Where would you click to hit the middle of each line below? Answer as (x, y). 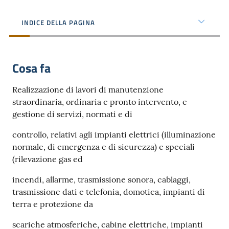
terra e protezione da (53, 204)
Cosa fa (31, 68)
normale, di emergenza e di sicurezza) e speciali (104, 147)
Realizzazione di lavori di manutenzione (88, 89)
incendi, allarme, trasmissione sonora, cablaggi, (101, 179)
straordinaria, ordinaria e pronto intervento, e (100, 102)
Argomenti (31, 84)
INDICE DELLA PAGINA (58, 22)
